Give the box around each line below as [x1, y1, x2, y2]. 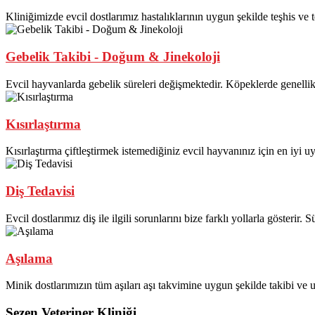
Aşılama [6, 250, 53, 266]
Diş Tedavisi [6, 184, 75, 199]
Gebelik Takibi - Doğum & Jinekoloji [6, 49, 220, 65]
